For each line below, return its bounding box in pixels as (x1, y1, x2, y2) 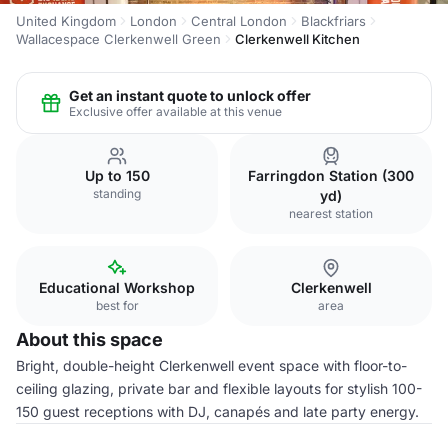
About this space (16, 329, 163, 350)
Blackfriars (301, 13, 366, 29)
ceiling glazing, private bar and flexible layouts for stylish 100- (16, 380, 422, 397)
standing (93, 186, 141, 201)
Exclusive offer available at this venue (69, 103, 282, 119)
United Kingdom (16, 13, 116, 29)
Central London (191, 13, 287, 29)
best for (95, 298, 139, 313)
